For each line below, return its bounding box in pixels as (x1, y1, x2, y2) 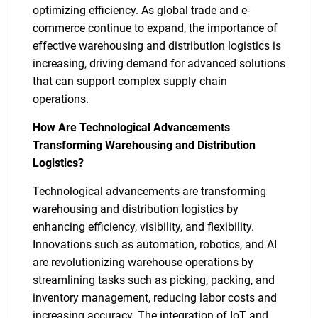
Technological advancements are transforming (33, 184, 266, 198)
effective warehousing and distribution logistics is (33, 38, 281, 53)
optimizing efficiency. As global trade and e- (33, 3, 250, 17)
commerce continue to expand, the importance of (33, 21, 278, 35)
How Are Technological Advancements (33, 120, 230, 134)
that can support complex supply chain (33, 74, 227, 88)
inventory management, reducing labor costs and (33, 290, 277, 305)
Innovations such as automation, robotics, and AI (33, 237, 277, 251)
